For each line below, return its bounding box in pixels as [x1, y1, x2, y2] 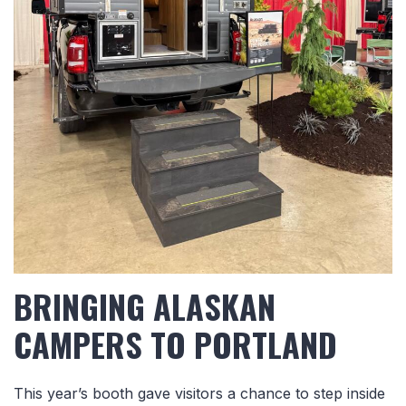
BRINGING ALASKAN [14, 282, 275, 331]
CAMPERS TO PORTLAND [14, 320, 337, 369]
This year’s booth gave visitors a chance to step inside [14, 384, 385, 403]
